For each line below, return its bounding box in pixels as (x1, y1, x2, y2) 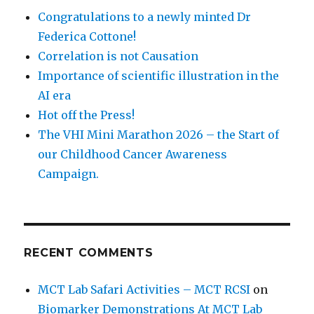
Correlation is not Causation (38, 49, 199, 64)
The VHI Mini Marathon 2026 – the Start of (38, 128, 280, 142)
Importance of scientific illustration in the (38, 69, 280, 83)
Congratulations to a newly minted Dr (38, 10, 252, 25)
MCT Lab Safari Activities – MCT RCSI (38, 282, 251, 297)
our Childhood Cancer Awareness (38, 147, 228, 162)
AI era (38, 88, 71, 103)
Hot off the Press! (38, 108, 135, 123)
